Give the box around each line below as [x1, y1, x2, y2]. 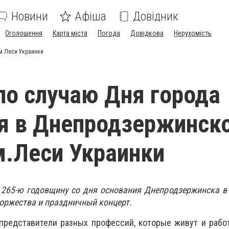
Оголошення [5, 29, 42, 37]
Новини [11, 9, 48, 24]
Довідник [133, 9, 178, 24]
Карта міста [53, 29, 87, 37]
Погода [98, 29, 120, 37]
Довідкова [130, 29, 164, 37]
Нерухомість [174, 29, 212, 37]
